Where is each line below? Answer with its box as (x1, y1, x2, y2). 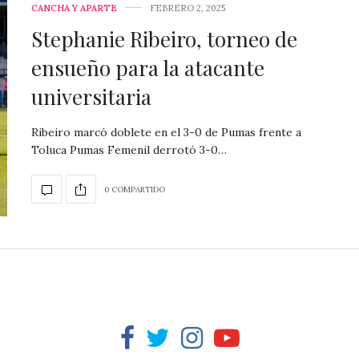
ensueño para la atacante (31, 54, 264, 83)
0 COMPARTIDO (104, 184, 165, 195)
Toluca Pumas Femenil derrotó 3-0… (31, 143, 227, 158)
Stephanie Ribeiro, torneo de (31, 25, 297, 54)
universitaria (31, 83, 151, 111)
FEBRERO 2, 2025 (150, 2, 225, 14)
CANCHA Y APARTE (31, 2, 117, 14)
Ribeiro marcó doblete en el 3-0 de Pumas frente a (31, 125, 301, 140)
